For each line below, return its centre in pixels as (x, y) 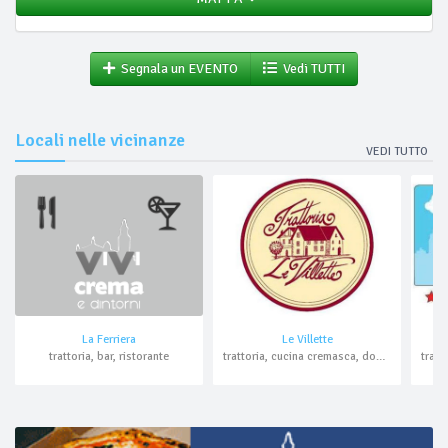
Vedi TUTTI (311, 68)
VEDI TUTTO (397, 151)
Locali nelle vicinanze (100, 140)
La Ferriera (109, 340)
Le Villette (307, 340)
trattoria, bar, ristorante (109, 357)
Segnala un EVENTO (176, 68)
